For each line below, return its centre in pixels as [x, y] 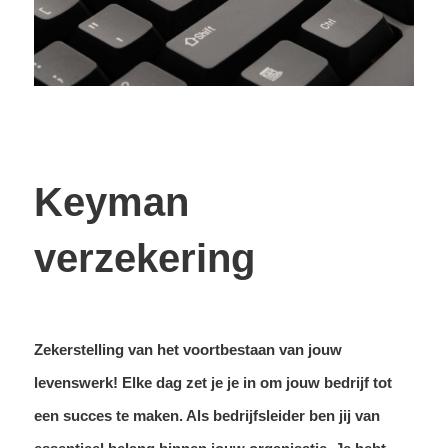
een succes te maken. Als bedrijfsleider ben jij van [206, 415]
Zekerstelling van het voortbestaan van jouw [187, 349]
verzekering [144, 257]
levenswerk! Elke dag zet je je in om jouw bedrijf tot [212, 382]
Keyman [111, 201]
